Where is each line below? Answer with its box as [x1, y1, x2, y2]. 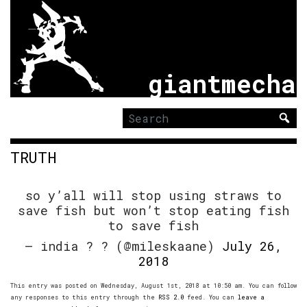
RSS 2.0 [158, 293, 184, 301]
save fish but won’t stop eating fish [18, 201, 289, 219]
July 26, [222, 237, 282, 254]
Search [122, 126, 150, 137]
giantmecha [147, 66, 296, 100]
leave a [238, 293, 265, 301]
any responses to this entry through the [10, 293, 158, 301]
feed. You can [184, 293, 238, 301]
